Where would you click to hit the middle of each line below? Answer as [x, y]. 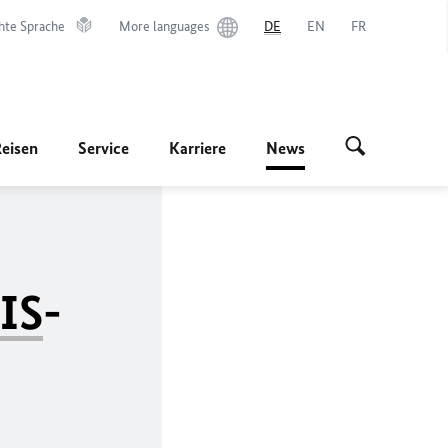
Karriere [197, 148]
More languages [164, 26]
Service [103, 148]
